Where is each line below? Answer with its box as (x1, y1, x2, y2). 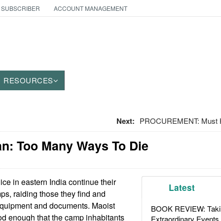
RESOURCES (3, 75, 53, 85)
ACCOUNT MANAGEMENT (53, 4, 127, 12)
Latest (169, 182, 195, 193)
